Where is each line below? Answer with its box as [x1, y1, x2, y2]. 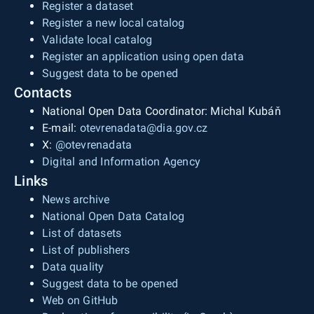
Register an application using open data [42, 50, 244, 63]
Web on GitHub [42, 294, 118, 307]
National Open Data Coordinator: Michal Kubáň [42, 104, 281, 118]
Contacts [14, 84, 71, 101]
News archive [42, 193, 110, 206]
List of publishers [42, 243, 130, 257]
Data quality [42, 260, 104, 273]
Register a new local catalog [42, 16, 185, 29]
